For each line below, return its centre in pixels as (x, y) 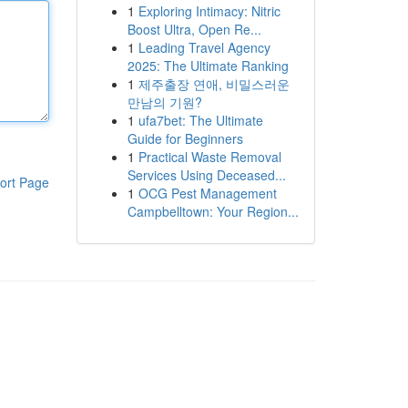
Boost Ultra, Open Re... (194, 29)
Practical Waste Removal (209, 157)
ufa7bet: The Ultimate (200, 120)
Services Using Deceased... (206, 175)
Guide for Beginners (185, 138)
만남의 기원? (164, 102)
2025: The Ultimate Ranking (208, 66)
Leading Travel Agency (204, 47)
